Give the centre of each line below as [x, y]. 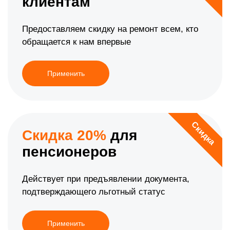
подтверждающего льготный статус [94, 192]
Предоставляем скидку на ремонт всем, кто [110, 29]
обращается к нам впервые [76, 42]
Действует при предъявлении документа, [106, 179]
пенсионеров [69, 152]
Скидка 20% [64, 136]
